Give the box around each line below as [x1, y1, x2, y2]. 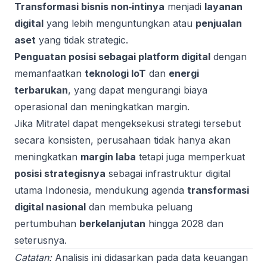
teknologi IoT [85, 67, 146, 79]
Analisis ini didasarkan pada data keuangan [52, 252, 248, 263]
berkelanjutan [79, 218, 145, 229]
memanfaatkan [14, 67, 85, 79]
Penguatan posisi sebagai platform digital [14, 51, 210, 63]
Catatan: [14, 252, 52, 263]
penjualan [195, 17, 242, 29]
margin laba [80, 151, 136, 163]
